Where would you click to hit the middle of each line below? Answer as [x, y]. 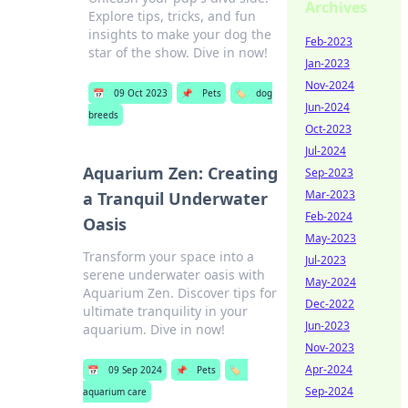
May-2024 [331, 282]
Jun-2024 [327, 107]
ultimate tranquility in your [166, 311]
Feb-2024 [329, 216]
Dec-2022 [330, 304]
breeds [104, 115]
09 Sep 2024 [136, 370]
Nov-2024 [330, 85]
